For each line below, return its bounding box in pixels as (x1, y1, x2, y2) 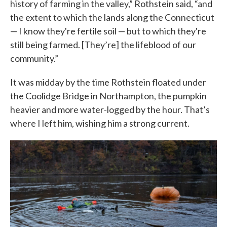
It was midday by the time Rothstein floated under (10, 77, 206, 88)
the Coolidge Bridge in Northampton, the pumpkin (10, 90, 207, 102)
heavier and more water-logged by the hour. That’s (10, 104, 210, 116)
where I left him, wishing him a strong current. (10, 118, 190, 129)
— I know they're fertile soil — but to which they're (10, 25, 206, 37)
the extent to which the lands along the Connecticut (10, 12, 214, 23)
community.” (10, 53, 58, 64)
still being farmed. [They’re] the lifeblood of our (10, 39, 196, 51)
